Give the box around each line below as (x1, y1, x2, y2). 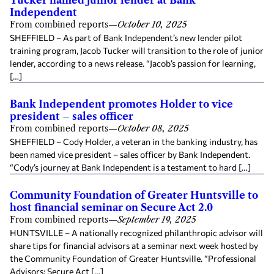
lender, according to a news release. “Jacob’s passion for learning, (10, 57, 256, 68)
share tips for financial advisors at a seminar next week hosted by (10, 240, 258, 251)
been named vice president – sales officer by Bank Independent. (10, 149, 250, 160)
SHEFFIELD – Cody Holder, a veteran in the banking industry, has (10, 136, 257, 147)
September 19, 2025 (117, 213, 196, 225)
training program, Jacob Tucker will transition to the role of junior (10, 45, 264, 56)
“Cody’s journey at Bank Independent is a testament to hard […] (10, 161, 251, 172)
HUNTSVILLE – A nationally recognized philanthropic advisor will (10, 227, 263, 238)
